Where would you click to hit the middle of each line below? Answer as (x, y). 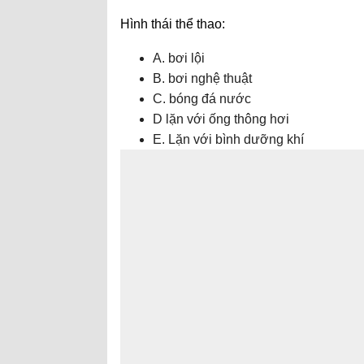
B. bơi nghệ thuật (202, 78)
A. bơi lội (179, 58)
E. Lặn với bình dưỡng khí (228, 139)
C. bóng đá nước (202, 99)
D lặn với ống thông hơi (221, 119)
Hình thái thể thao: (173, 24)
